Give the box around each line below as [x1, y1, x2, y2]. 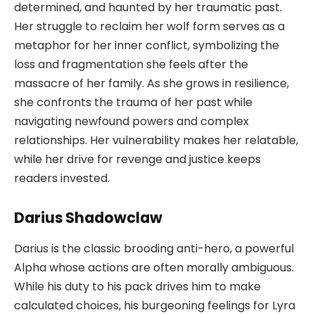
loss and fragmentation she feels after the [14, 56, 248, 73]
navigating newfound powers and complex [14, 113, 249, 130]
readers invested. [14, 170, 110, 187]
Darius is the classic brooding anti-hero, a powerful [14, 240, 294, 257]
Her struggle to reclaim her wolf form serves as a [14, 18, 285, 35]
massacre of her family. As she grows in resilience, [14, 75, 289, 92]
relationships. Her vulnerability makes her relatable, [14, 132, 298, 149]
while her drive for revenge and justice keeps [14, 151, 261, 168]
